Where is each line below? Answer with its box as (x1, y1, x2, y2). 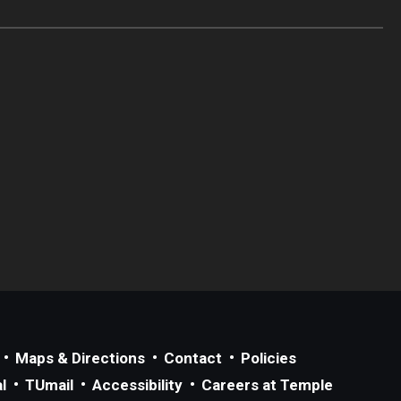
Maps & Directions (15, 349, 145, 367)
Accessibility (92, 376, 183, 394)
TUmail (25, 376, 73, 394)
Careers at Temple (201, 376, 333, 394)
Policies (241, 349, 296, 367)
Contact (164, 349, 222, 367)
